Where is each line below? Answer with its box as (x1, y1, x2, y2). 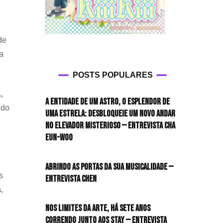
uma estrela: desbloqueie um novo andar (45, 108, 175, 119)
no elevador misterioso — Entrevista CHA (45, 120, 175, 131)
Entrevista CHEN (45, 173, 97, 184)
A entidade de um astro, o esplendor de (45, 96, 170, 107)
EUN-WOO (45, 132, 73, 143)
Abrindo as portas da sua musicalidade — (45, 161, 173, 172)
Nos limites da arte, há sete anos (45, 203, 150, 214)
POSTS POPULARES (72, 70, 153, 79)
